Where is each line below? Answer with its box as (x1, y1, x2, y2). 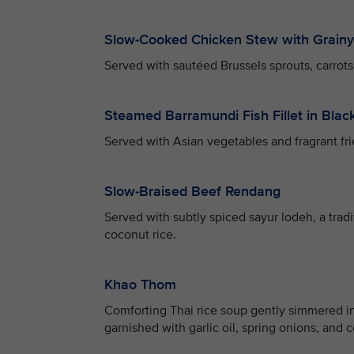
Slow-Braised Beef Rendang (104, 183, 281, 200)
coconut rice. (104, 227, 176, 243)
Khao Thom (104, 276, 176, 293)
